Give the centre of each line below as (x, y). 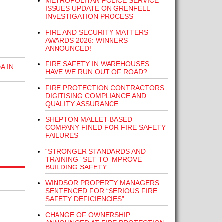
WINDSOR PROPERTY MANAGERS (102, 183)
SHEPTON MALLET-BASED (88, 119)
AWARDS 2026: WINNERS (86, 40)
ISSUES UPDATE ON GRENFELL (97, 8)
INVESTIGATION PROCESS (89, 16)
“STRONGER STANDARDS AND (95, 151)
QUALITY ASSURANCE (82, 104)
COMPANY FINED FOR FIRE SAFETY (105, 127)
